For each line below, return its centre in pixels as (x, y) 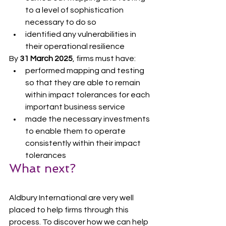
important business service (75, 107)
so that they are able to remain (83, 82)
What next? (42, 168)
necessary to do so (61, 22)
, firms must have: (104, 58)
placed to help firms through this (70, 210)
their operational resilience (75, 46)
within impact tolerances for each (88, 95)
